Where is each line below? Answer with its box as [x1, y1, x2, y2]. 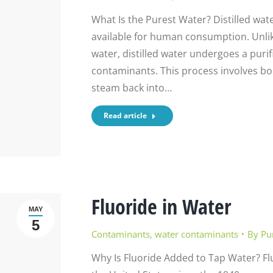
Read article [103, 110, 147, 121]
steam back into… [91, 81, 172, 94]
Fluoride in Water [91, 193, 231, 221]
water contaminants [154, 228, 238, 241]
